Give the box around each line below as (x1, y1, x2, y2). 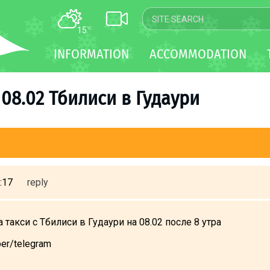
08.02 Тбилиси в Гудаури (1, 86, 199, 110)
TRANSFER (168, 82, 214, 95)
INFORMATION (54, 46, 129, 62)
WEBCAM (169, 60, 209, 74)
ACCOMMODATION (149, 46, 246, 62)
